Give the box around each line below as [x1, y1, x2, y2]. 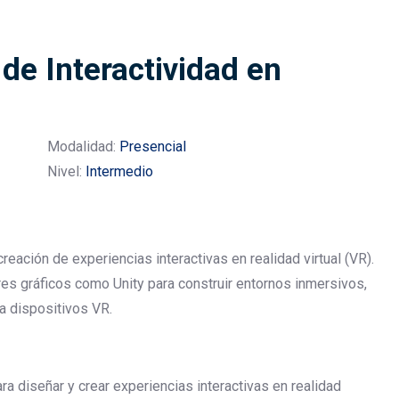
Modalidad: [47, 138, 119, 155]
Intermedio [85, 163, 153, 180]
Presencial [119, 138, 186, 155]
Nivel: [47, 163, 85, 180]
